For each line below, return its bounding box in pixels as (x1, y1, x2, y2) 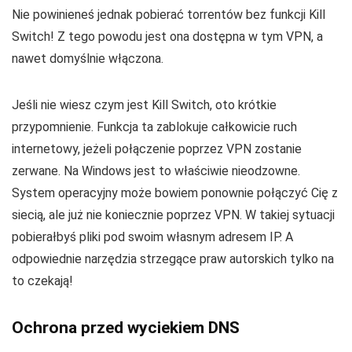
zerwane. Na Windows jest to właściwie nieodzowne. (12, 163, 300, 179)
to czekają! (12, 273, 73, 289)
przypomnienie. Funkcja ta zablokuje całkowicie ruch (12, 119, 297, 135)
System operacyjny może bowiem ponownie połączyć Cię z (12, 185, 338, 201)
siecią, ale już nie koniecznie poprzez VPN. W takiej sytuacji (12, 207, 335, 223)
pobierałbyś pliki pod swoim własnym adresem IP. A (12, 229, 293, 245)
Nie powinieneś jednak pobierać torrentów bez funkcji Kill (12, 7, 325, 23)
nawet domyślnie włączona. (12, 51, 163, 67)
